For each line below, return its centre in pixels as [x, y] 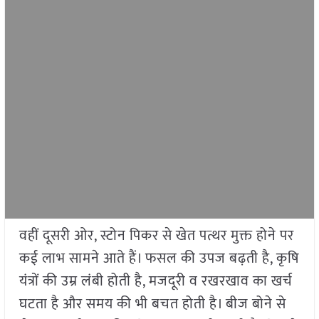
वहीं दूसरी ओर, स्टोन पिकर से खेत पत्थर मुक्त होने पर [156, 236]
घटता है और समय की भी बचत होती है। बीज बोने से [152, 304]
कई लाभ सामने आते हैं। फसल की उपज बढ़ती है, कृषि [159, 259]
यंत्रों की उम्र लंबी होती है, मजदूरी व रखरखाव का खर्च [156, 282]
